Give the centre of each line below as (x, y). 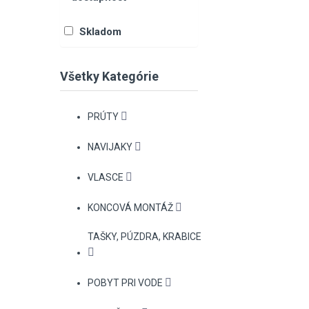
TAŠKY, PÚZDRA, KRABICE (144, 236)
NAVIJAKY (110, 147)
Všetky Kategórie (109, 76)
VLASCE (106, 177)
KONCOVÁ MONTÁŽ (130, 207)
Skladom (100, 31)
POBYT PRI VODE (125, 282)
